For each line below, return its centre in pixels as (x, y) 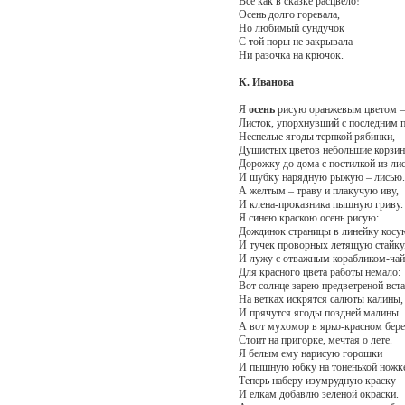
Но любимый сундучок (291, 28)
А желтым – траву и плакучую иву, (318, 190)
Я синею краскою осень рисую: (308, 217)
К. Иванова (266, 82)
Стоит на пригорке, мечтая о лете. (315, 339)
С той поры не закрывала (295, 41)
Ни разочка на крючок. (291, 55)
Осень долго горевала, (289, 14)
